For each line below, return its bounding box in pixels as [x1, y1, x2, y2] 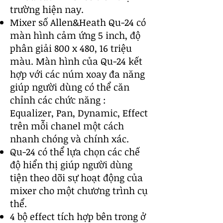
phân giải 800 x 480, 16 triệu [10, 42, 132, 55]
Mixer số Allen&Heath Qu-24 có [10, 16, 146, 29]
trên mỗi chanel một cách [10, 119, 124, 132]
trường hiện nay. [10, 3, 84, 16]
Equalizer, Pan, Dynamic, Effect [10, 107, 148, 119]
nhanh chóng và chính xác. [10, 132, 129, 145]
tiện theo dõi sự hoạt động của [10, 171, 143, 184]
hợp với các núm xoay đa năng [10, 68, 145, 81]
